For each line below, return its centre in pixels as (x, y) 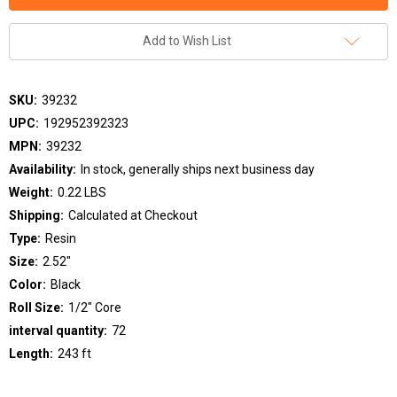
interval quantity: (58, 330)
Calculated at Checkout (132, 215)
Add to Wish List (187, 40)
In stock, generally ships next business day (197, 169)
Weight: (31, 192)
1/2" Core (94, 307)
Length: (31, 353)
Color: (27, 284)
